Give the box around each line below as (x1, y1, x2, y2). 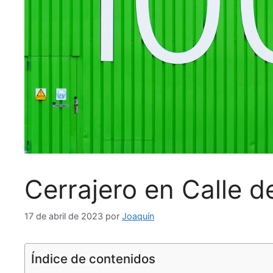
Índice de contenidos (31, 250, 155, 266)
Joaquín (122, 210, 154, 221)
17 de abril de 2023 (24, 210, 103, 221)
